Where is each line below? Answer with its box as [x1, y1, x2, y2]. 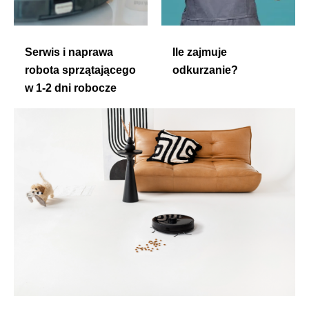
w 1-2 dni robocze [25, 82, 117, 94]
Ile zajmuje [172, 46, 227, 59]
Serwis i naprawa [25, 46, 113, 59]
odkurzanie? [172, 64, 238, 77]
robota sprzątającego [25, 64, 136, 77]
